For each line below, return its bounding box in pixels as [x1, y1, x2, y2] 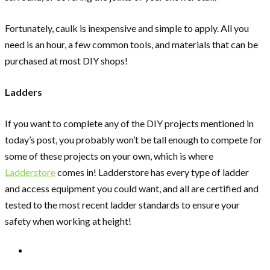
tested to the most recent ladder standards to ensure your [5, 198, 240, 210]
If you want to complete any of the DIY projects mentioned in [5, 117, 254, 129]
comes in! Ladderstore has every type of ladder [55, 166, 249, 178]
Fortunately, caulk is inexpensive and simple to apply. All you [5, 22, 249, 34]
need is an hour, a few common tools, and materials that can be [5, 38, 258, 50]
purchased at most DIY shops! [5, 54, 128, 66]
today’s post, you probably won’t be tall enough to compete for [5, 133, 262, 145]
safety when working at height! [5, 215, 131, 227]
